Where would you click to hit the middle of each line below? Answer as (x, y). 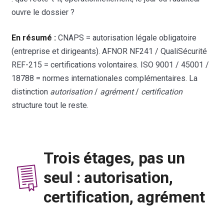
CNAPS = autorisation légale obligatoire (126, 37)
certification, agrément (124, 197)
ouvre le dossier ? (43, 12)
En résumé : (34, 37)
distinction (31, 91)
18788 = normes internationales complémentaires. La (105, 78)
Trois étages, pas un (114, 158)
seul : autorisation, (108, 178)
